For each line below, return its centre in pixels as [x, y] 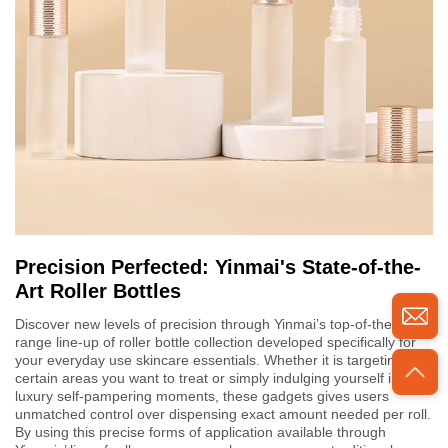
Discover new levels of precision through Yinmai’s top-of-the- [206, 323]
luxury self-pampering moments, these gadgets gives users [202, 395]
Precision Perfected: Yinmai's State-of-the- [218, 266]
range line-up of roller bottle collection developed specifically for [215, 341]
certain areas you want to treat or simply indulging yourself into [213, 377]
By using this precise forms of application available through [200, 431]
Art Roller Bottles [98, 290]
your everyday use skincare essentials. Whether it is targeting [209, 359]
